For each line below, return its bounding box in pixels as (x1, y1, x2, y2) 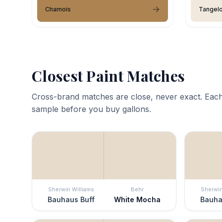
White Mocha (113, 195, 161, 204)
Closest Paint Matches (32, 65, 185, 86)
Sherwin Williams (48, 185, 94, 193)
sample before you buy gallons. (32, 104, 151, 114)
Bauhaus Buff (48, 195, 95, 204)
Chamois (45, 5, 71, 13)
